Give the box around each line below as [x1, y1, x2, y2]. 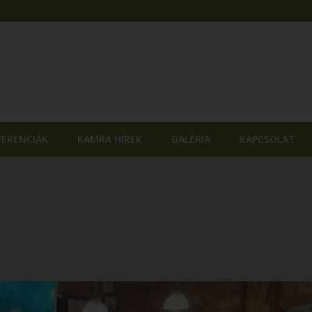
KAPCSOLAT [240, 132, 295, 146]
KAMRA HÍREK [77, 132, 142, 146]
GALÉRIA [171, 132, 210, 146]
